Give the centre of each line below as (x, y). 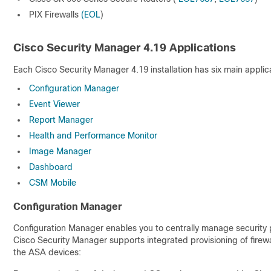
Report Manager (61, 120)
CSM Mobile (53, 183)
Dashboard (51, 167)
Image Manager (60, 151)
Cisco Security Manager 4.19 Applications (125, 48)
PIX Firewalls (55, 15)
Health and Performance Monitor (93, 135)
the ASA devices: (47, 252)
